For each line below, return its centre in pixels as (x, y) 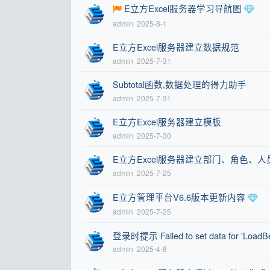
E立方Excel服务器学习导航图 (183, 8)
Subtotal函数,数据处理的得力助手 (179, 84)
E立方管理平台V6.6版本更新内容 (179, 196)
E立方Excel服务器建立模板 (167, 122)
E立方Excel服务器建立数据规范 (176, 47)
